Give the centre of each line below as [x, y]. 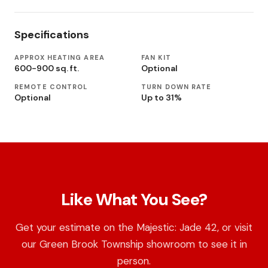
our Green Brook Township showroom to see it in [134, 244]
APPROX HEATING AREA [60, 58]
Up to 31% [162, 98]
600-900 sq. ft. [47, 68]
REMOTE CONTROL [51, 87]
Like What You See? [134, 200]
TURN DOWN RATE [176, 87]
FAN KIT [156, 58]
